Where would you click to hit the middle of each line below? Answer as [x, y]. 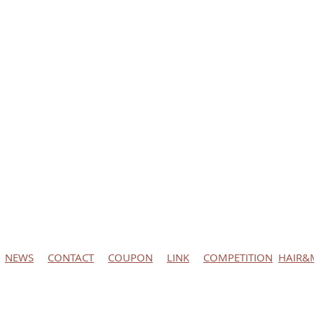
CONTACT [71, 257]
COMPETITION [238, 257]
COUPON [130, 257]
